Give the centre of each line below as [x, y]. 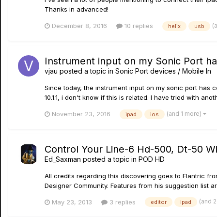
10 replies [138, 26]
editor [159, 202]
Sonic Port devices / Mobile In [163, 71]
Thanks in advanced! [77, 9]
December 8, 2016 [79, 26]
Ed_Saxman [63, 159]
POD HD [152, 159]
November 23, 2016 [81, 114]
